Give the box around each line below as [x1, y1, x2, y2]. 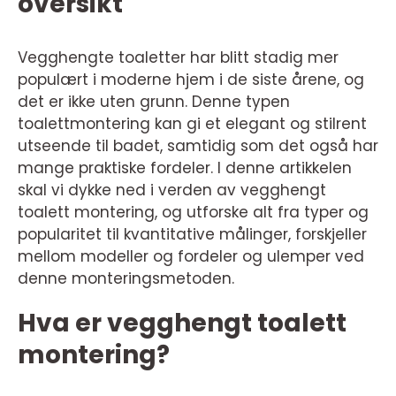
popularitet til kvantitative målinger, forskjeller [18, 224, 367, 245]
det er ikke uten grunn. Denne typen [18, 91, 290, 112]
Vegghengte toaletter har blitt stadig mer [18, 47, 339, 68]
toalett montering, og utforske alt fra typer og [18, 202, 369, 223]
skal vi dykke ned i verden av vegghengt [18, 179, 326, 201]
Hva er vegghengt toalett [18, 306, 346, 340]
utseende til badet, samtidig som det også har [18, 135, 378, 156]
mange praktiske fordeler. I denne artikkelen [18, 157, 352, 179]
